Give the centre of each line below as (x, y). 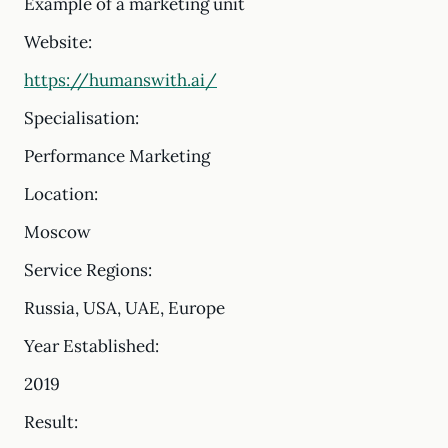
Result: (51, 422)
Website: (58, 42)
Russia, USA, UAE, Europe (124, 308)
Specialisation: (81, 118)
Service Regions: (88, 270)
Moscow (57, 232)
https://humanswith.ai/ (120, 80)
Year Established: (91, 346)
